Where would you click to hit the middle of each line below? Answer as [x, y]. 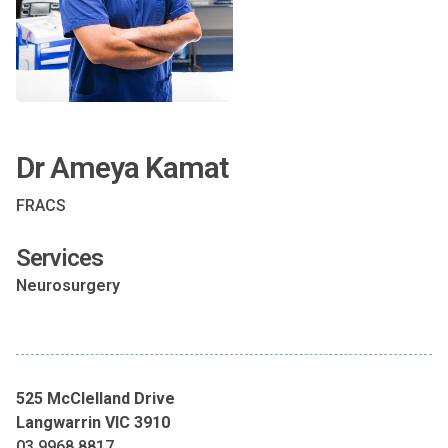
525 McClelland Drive [95, 398]
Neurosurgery [68, 285]
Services [59, 258]
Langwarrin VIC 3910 [93, 422]
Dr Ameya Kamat [122, 167]
